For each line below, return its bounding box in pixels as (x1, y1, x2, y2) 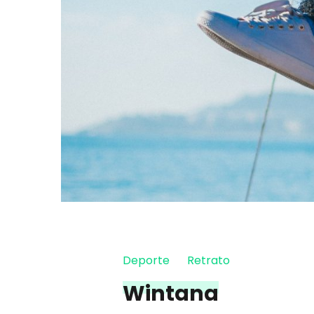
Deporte (122, 252, 170, 268)
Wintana (122, 279, 219, 308)
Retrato (186, 252, 230, 268)
